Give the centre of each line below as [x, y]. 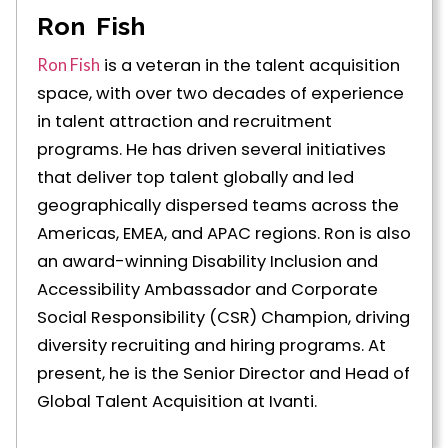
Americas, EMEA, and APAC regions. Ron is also [224, 234]
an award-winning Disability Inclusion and [207, 262]
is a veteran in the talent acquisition [250, 66]
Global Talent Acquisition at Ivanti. [177, 402]
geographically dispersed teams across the [218, 206]
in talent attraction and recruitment [184, 122]
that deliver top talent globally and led [195, 178]
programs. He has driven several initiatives [211, 150]
